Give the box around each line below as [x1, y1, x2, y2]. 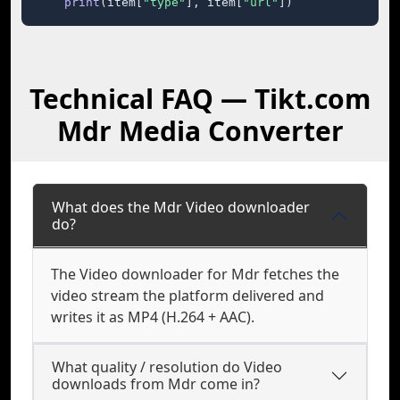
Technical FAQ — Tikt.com [29, 80, 371, 117]
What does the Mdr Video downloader [52, 197, 310, 217]
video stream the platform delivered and [51, 286, 324, 305]
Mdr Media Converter [56, 112, 344, 149]
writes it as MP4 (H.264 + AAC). [51, 307, 254, 327]
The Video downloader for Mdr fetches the [51, 264, 339, 284]
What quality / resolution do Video [52, 357, 282, 377]
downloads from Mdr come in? [52, 374, 260, 394]
